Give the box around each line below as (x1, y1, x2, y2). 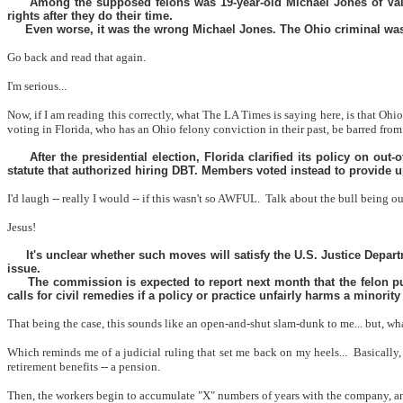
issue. (7, 262, 40, 275)
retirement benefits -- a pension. (7, 360, 160, 373)
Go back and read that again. (7, 50, 146, 64)
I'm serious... (7, 79, 67, 93)
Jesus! (7, 220, 36, 234)
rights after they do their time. (7, 9, 173, 22)
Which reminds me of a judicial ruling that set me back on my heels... (7, 345, 348, 359)
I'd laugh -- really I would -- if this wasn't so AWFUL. (7, 192, 260, 205)
